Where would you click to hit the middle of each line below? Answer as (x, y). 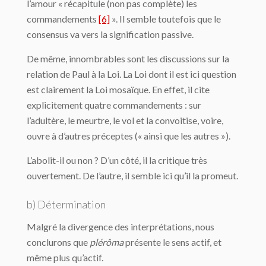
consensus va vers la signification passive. (110, 34)
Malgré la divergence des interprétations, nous (121, 227)
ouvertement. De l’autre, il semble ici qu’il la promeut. (132, 175)
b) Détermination (66, 204)
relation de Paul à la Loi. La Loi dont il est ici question (132, 74)
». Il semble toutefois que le (165, 19)
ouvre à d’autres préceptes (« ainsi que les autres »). (129, 136)
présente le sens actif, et (172, 242)
